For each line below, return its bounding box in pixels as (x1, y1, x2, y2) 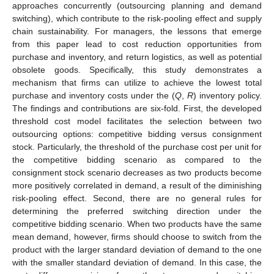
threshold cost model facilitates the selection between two (12, 116, 262, 126)
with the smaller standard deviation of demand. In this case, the (12, 257, 262, 267)
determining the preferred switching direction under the (12, 206, 262, 216)
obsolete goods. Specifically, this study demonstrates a (12, 64, 262, 75)
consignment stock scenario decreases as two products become (12, 167, 262, 177)
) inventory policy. (193, 90, 262, 100)
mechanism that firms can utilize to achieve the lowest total (12, 77, 262, 87)
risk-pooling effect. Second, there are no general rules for (12, 193, 262, 203)
